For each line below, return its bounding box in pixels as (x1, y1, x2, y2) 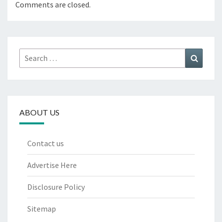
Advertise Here (27, 160, 77, 170)
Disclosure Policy (27, 182, 85, 192)
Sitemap (27, 204, 56, 214)
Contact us (27, 138, 64, 149)
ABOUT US (19, 108, 59, 117)
